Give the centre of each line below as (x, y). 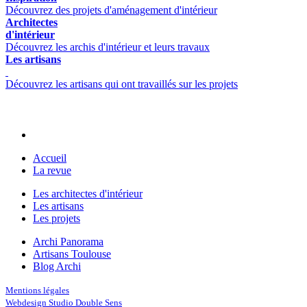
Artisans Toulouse (72, 254)
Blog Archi (57, 266)
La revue (52, 170)
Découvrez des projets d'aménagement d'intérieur (111, 10)
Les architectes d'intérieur (88, 193)
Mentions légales (37, 290)
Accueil (50, 158)
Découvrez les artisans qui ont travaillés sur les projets (122, 84)
